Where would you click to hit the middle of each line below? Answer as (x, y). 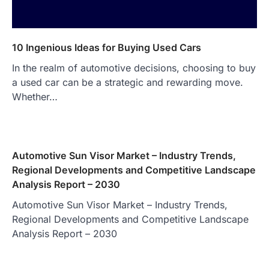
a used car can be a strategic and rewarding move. (128, 82)
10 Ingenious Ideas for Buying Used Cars (107, 47)
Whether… (35, 96)
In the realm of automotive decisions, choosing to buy (134, 68)
